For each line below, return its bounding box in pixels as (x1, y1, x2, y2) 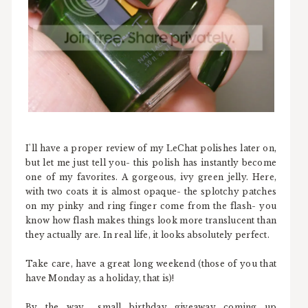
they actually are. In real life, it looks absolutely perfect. (25, 230, 269, 241)
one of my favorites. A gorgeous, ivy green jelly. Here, (25, 172, 277, 183)
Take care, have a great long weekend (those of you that (25, 258, 277, 269)
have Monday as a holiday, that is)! (25, 273, 175, 284)
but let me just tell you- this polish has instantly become (25, 157, 277, 168)
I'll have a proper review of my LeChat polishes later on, (25, 143, 277, 154)
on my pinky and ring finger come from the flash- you (25, 201, 277, 212)
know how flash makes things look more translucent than (25, 215, 277, 226)
